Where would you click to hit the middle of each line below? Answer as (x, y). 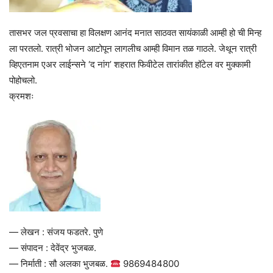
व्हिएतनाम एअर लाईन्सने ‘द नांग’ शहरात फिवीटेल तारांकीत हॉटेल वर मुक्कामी (130, 65)
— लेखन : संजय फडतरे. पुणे (56, 232)
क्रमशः (22, 96)
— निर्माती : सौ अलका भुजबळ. (60, 264)
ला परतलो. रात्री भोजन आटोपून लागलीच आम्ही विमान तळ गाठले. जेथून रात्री (133, 49)
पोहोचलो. (23, 80)
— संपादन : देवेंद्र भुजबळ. (53, 248)
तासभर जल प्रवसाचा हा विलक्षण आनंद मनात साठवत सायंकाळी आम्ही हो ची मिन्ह (135, 33)
